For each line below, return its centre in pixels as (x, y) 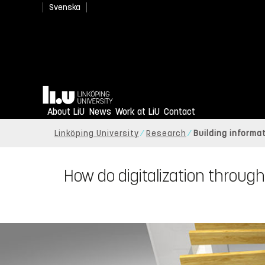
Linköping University (97, 134)
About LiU (66, 112)
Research (166, 134)
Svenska (65, 7)
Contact (180, 112)
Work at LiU (138, 112)
